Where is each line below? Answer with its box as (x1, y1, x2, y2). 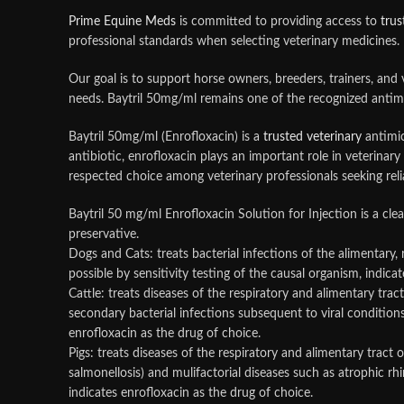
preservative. (69, 228, 139, 241)
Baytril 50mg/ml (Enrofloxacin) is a (69, 131, 263, 143)
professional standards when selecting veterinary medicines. (69, 35, 399, 48)
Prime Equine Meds (69, 15, 176, 28)
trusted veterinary (263, 131, 362, 143)
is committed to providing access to (176, 15, 381, 28)
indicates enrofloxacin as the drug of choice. (69, 387, 313, 399)
